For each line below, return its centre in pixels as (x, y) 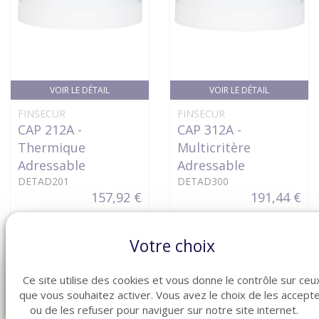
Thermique (52, 147)
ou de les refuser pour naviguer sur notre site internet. (164, 309)
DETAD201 (43, 181)
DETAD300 (203, 181)
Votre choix (172, 245)
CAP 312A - (209, 130)
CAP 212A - (50, 130)
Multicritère (214, 147)
